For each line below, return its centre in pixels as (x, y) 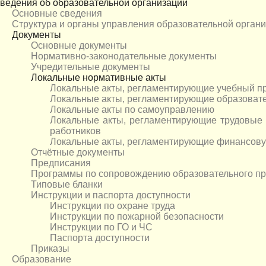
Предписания (61, 163)
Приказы (50, 249)
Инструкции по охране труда (113, 206)
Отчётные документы (78, 153)
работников (75, 131)
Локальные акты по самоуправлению (132, 110)
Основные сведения (57, 14)
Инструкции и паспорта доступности (111, 195)
